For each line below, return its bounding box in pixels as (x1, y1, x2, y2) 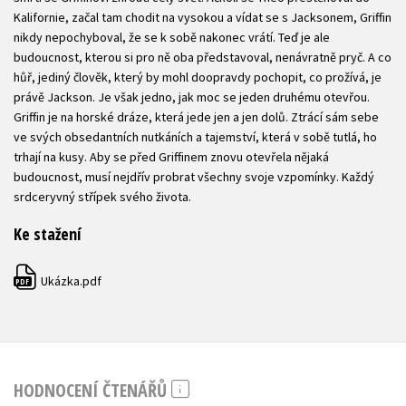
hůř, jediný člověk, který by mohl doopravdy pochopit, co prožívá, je (14, 69, 382, 86)
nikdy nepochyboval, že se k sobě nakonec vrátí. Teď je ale (14, 29, 330, 46)
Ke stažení (14, 223, 81, 246)
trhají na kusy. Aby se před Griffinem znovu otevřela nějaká (14, 149, 329, 166)
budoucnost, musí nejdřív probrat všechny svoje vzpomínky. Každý (14, 169, 374, 186)
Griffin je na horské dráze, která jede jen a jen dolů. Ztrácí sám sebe (14, 109, 379, 126)
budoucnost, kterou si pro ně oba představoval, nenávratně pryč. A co (14, 49, 391, 66)
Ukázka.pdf (38, 273, 101, 290)
